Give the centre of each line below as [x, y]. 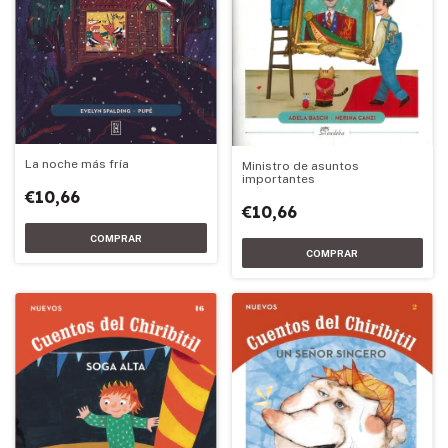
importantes [278, 178]
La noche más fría [77, 164]
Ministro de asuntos [300, 165]
